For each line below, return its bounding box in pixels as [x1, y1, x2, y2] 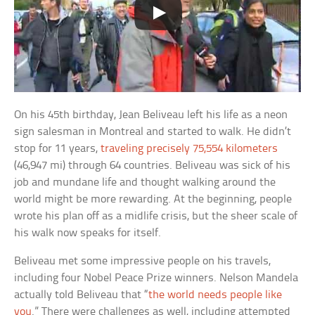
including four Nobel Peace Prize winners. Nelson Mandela [14, 271, 299, 284]
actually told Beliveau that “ [14, 288, 149, 301]
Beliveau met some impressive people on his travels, [14, 255, 271, 267]
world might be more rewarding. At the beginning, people [14, 193, 292, 205]
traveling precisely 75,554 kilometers [101, 142, 278, 155]
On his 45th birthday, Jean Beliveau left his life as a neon [14, 108, 288, 121]
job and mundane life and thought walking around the [14, 176, 276, 188]
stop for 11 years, [14, 142, 101, 155]
